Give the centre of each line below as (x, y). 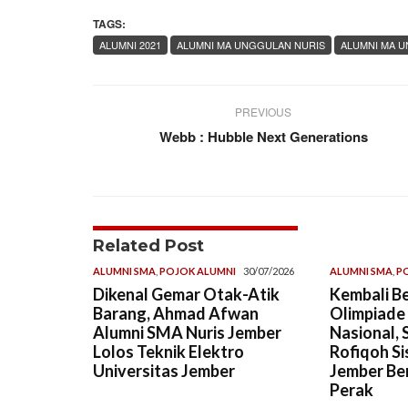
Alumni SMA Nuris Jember (187, 332)
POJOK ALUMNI (198, 270)
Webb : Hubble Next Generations (263, 136)
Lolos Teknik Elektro (168, 351)
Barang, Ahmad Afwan (176, 313)
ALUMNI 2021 (130, 44)
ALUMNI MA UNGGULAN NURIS (251, 44)
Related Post (148, 245)
